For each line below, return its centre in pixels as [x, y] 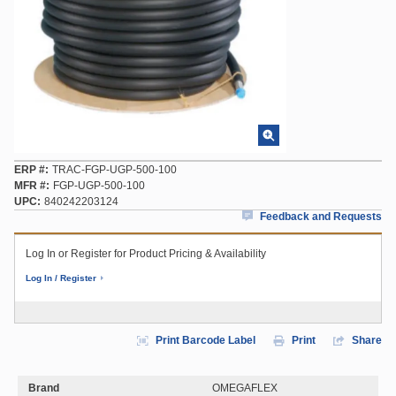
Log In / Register [61, 278]
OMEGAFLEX [245, 388]
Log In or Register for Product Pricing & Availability [146, 254]
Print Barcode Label [206, 340]
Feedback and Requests [321, 217]
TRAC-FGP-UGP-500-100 [114, 170]
